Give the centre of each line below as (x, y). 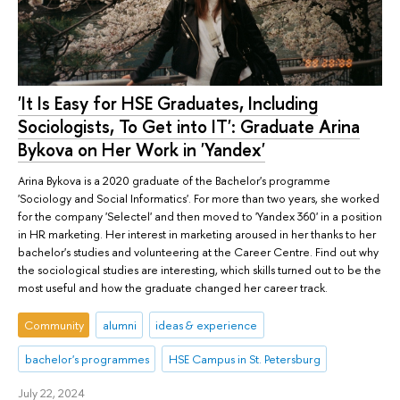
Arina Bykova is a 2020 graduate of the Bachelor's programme (174, 180)
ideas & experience (207, 325)
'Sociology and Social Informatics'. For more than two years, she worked (199, 198)
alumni (119, 325)
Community (54, 325)
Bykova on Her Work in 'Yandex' (142, 150)
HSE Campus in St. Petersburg (244, 358)
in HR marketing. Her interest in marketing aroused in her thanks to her (197, 233)
